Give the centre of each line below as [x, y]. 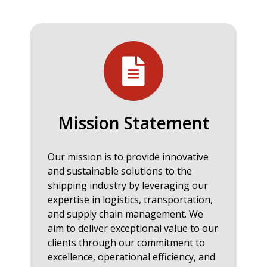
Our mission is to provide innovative [128, 157]
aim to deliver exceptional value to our [133, 229]
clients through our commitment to [126, 243]
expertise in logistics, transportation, [130, 200]
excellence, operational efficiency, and [131, 257]
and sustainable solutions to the [120, 171]
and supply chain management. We [125, 214]
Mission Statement [133, 123]
